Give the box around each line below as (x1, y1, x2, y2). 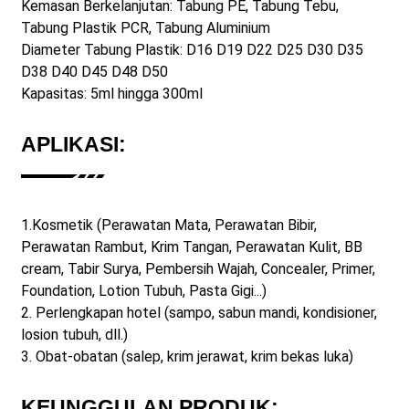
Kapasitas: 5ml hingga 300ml (20, 85, 203, 103)
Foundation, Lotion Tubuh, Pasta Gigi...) (20, 281, 267, 299)
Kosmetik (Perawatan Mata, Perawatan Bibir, (31, 215, 317, 234)
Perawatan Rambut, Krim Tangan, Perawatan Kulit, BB (20, 237, 362, 256)
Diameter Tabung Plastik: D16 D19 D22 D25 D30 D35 (20, 41, 363, 59)
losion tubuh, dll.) (20, 325, 128, 343)
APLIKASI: (20, 133, 126, 157)
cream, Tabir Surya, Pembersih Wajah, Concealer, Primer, (20, 259, 375, 278)
